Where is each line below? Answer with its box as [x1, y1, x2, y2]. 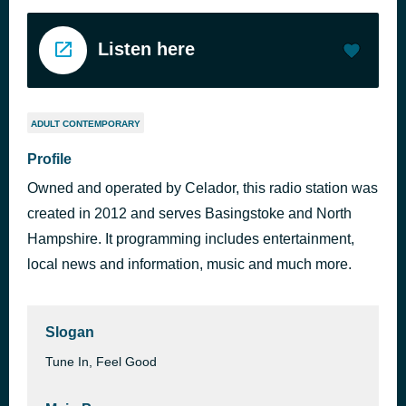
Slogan [45, 324, 94, 340]
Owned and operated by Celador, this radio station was [27, 180, 378, 196]
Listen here [98, 38, 195, 59]
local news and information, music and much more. [27, 256, 352, 272]
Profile [27, 151, 72, 167]
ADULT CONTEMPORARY [31, 119, 140, 129]
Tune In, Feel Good [45, 354, 157, 369]
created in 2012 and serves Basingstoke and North [27, 206, 352, 221]
